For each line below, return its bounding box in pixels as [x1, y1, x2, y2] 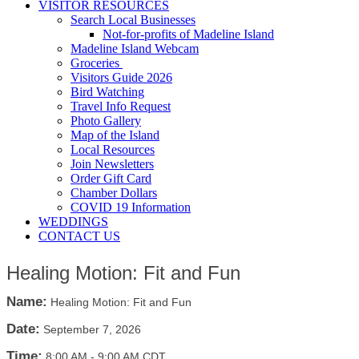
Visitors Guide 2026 [71, 71, 172, 85]
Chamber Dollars [71, 186, 157, 200]
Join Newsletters [71, 157, 154, 171]
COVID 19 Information [71, 200, 191, 215]
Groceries [71, 56, 123, 71]
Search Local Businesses [71, 13, 196, 27]
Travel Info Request [71, 99, 171, 114]
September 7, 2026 [43, 323, 141, 337]
